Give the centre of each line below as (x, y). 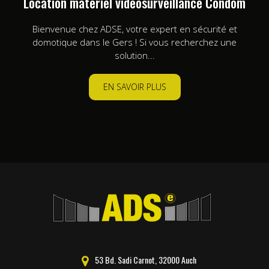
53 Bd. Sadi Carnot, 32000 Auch (145, 259)
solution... (134, 56)
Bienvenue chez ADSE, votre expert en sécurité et (134, 29)
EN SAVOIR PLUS (134, 87)
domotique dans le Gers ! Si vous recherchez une (134, 42)
